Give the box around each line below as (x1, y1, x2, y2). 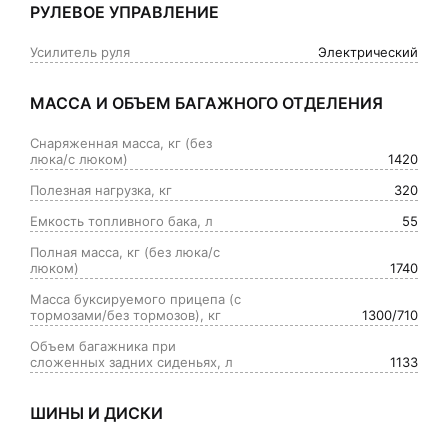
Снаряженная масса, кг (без (30, 134, 212, 151)
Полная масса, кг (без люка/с (30, 243, 220, 260)
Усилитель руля (30, 43, 130, 60)
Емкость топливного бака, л (30, 212, 213, 229)
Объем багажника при (30, 337, 176, 354)
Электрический (318, 43, 418, 60)
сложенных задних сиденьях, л (30, 353, 233, 370)
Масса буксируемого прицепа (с (30, 290, 241, 307)
